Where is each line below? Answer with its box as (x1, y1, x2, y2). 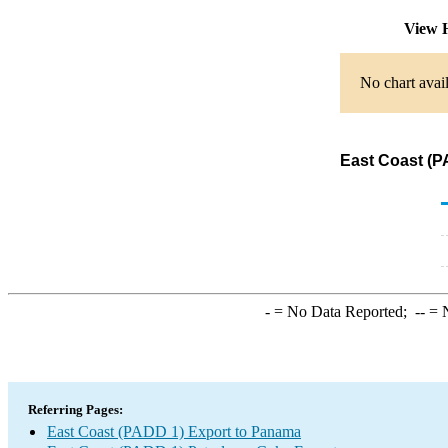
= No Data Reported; (269, 303, 415, 320)
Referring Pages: (28, 402, 123, 417)
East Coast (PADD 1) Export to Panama (47, 423, 301, 440)
